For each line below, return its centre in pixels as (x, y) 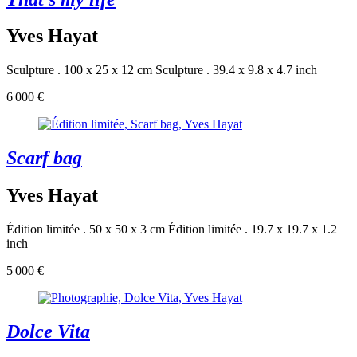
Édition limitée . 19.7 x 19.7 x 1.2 (253, 229)
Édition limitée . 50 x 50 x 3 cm (86, 229)
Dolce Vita (48, 331)
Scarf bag (44, 158)
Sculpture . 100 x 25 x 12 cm (79, 70)
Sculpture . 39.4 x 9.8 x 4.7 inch (236, 70)
